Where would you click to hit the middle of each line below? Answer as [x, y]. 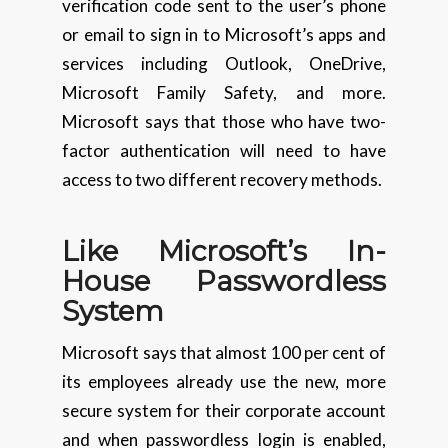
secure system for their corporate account [224, 411]
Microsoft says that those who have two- [224, 122]
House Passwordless [224, 281]
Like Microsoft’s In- [224, 251]
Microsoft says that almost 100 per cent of [224, 353]
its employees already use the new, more [224, 382]
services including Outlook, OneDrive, [224, 64]
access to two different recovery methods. [222, 180]
